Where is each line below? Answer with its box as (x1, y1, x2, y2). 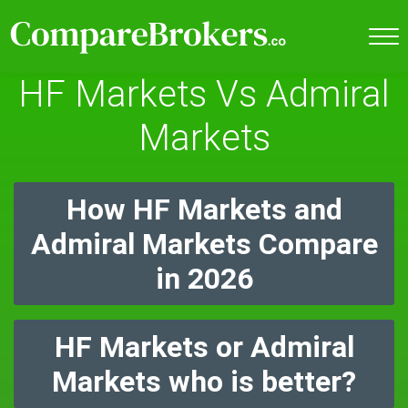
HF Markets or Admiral (54, 330, 354, 364)
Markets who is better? (52, 364, 356, 399)
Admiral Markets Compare (30, 227, 378, 261)
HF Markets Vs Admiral (18, 73, 390, 116)
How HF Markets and (66, 192, 342, 227)
